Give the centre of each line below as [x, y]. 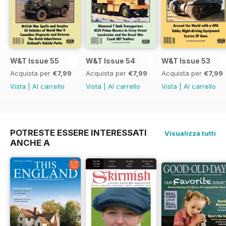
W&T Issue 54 [110, 61]
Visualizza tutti [190, 133]
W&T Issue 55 [35, 61]
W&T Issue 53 [186, 61]
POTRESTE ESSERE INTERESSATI [78, 133]
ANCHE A [30, 143]
